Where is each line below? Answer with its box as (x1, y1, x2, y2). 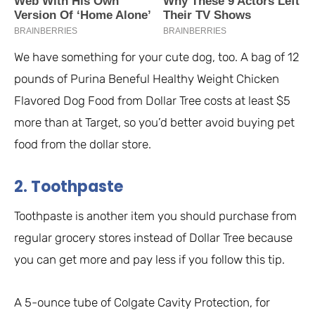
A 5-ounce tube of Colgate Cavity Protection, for (14, 295, 270, 310)
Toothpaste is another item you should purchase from (14, 209, 297, 224)
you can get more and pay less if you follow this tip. (14, 252, 285, 267)
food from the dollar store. (14, 137, 151, 152)
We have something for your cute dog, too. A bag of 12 (14, 50, 300, 65)
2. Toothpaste (14, 176, 123, 198)
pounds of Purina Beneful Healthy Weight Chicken (14, 72, 279, 86)
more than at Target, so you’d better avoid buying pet (14, 115, 295, 130)
